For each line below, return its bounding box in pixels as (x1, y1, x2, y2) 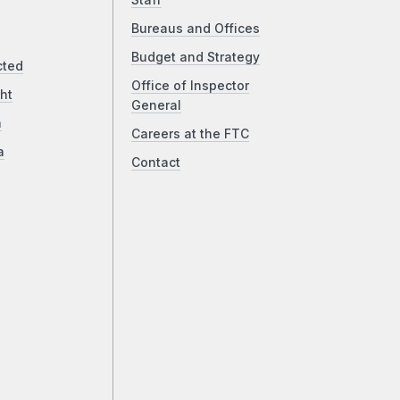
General (131, 98, 182, 113)
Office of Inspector (131, 79, 250, 94)
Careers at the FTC (131, 127, 250, 142)
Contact (131, 155, 181, 171)
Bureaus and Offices (131, 21, 261, 37)
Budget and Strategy (131, 50, 261, 65)
